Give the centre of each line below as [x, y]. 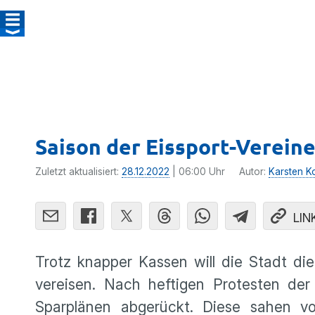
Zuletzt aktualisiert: [78, 172]
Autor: [254, 172]
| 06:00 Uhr [197, 172]
